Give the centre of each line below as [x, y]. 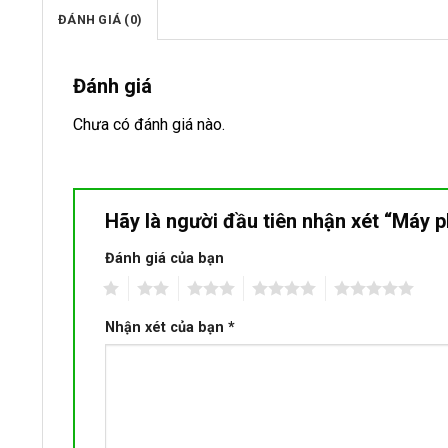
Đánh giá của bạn [164, 258]
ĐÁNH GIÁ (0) [100, 20]
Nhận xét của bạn [166, 327]
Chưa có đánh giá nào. [149, 125]
